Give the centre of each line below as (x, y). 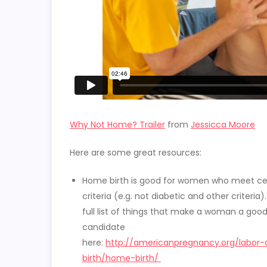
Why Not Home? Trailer (117, 125)
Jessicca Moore (223, 125)
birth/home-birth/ (122, 258)
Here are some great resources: (136, 153)
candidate (104, 227)
